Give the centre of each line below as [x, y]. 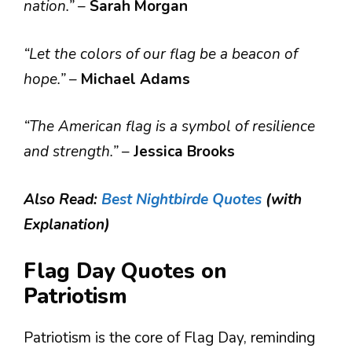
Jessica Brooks [184, 152]
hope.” [46, 79]
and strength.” [73, 152]
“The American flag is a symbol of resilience [169, 126]
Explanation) [67, 224]
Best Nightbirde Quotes [181, 199]
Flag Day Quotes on [125, 271]
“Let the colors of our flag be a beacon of [161, 54]
